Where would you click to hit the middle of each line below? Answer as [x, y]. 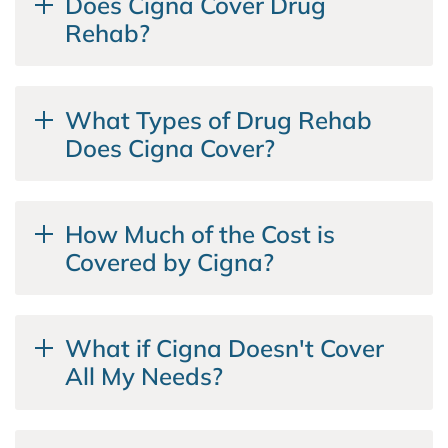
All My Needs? [144, 376]
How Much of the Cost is [200, 233]
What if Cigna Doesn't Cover [224, 348]
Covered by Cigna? [169, 261]
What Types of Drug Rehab [218, 119]
